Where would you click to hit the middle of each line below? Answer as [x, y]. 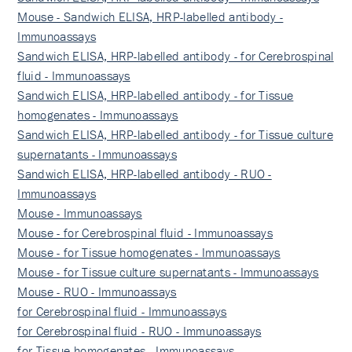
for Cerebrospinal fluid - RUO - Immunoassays [139, 331]
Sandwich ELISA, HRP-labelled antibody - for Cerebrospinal [176, 56]
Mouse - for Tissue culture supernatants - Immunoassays [168, 272]
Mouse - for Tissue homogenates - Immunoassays [149, 252]
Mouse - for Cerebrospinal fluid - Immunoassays [145, 233]
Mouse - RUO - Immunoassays [97, 291]
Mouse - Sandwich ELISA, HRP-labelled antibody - [150, 16]
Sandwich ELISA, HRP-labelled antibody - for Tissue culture [175, 134]
